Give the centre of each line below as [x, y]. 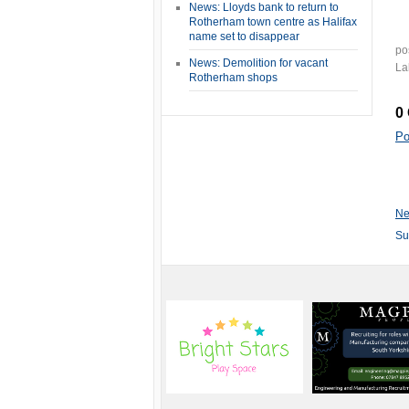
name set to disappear [244, 37]
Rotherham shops [233, 78]
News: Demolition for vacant [258, 63]
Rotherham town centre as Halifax [273, 22]
